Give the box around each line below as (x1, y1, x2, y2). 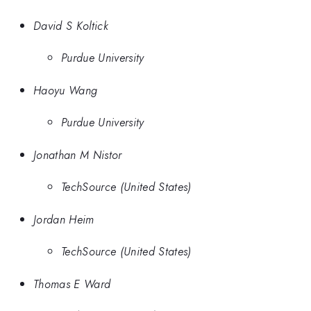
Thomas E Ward (33, 275, 111, 292)
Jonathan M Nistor (33, 146, 122, 163)
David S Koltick (33, 17, 108, 34)
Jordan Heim (33, 210, 94, 228)
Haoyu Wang (33, 81, 98, 99)
